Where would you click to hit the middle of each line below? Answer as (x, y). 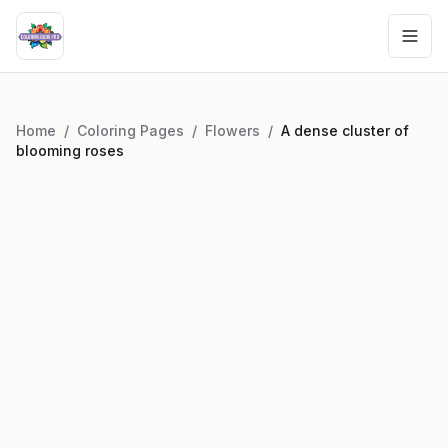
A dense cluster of (345, 130)
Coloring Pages (130, 130)
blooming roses (70, 150)
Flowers (232, 130)
